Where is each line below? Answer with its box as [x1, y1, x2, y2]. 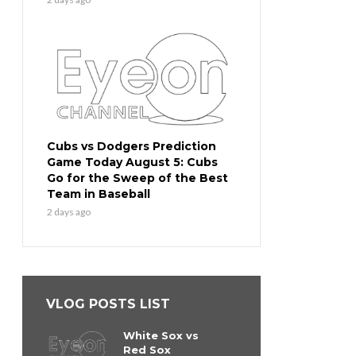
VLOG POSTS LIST [46, 296, 170, 312]
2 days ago [47, 206, 91, 219]
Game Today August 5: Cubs [47, 155, 218, 170]
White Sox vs [123, 329, 199, 342]
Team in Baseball [47, 187, 150, 202]
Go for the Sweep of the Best [47, 171, 228, 186]
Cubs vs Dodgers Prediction [47, 139, 216, 154]
